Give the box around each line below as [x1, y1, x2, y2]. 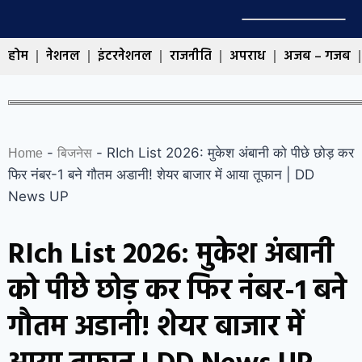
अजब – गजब [284, 46, 351, 67]
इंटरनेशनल [98, 46, 152, 67]
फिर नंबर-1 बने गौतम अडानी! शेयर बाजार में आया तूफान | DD [8, 166, 314, 183]
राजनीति [170, 46, 212, 67]
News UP [8, 187, 69, 204]
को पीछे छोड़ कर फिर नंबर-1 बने [8, 268, 347, 314]
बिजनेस [57, 145, 92, 160]
